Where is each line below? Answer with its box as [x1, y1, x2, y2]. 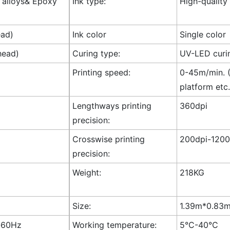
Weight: [72, 167, 101, 178]
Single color [179, 29, 226, 40]
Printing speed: [72, 67, 130, 78]
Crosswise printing [72, 133, 145, 144]
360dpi [179, 100, 207, 111]
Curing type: [72, 48, 120, 59]
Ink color [72, 29, 106, 40]
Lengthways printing [72, 100, 151, 111]
